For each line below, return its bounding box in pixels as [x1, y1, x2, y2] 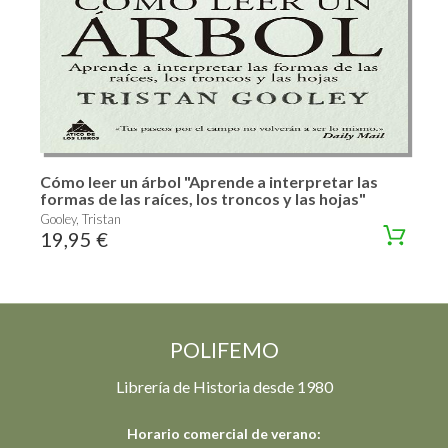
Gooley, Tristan [40, 211, 121, 228]
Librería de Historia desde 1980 [115, 377, 333, 397]
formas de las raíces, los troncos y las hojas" [40, 189, 366, 209]
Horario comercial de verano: [127, 425, 321, 443]
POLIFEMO [169, 337, 279, 363]
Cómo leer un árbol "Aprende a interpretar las [40, 172, 378, 192]
